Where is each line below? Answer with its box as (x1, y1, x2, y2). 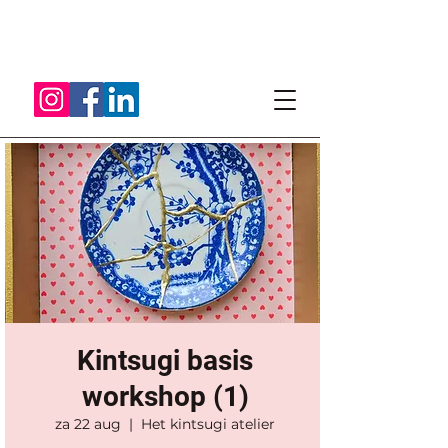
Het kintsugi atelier (141, 415, 275, 433)
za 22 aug (55, 415, 121, 433)
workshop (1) (81, 380, 249, 413)
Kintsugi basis (77, 344, 253, 377)
